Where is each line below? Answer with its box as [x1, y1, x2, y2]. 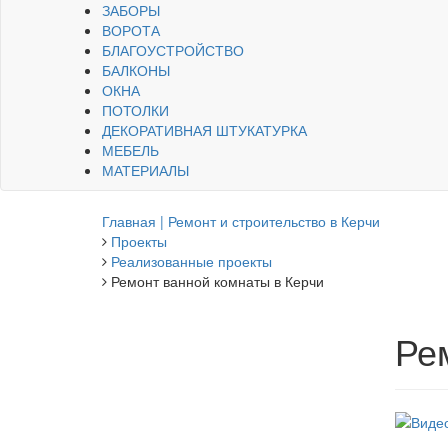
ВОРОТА [102, 20, 160, 40]
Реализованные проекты [111, 251, 272, 271]
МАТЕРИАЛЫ [102, 160, 189, 180]
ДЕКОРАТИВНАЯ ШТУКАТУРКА [102, 120, 307, 140]
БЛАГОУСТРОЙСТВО [102, 40, 244, 60]
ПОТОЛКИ [102, 100, 169, 120]
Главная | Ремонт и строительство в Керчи [102, 211, 380, 231]
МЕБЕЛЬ [102, 140, 159, 160]
